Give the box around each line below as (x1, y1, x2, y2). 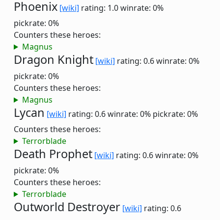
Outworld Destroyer (14, 199, 120, 215)
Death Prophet (14, 146, 92, 162)
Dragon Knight (14, 52, 93, 67)
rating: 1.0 (79, 2, 120, 13)
